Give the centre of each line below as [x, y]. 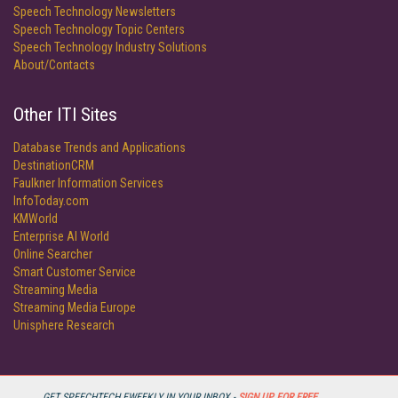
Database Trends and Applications [99, 147]
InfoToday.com [51, 201]
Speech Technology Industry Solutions [110, 47]
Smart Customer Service [75, 272]
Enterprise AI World [61, 236]
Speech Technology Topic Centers [99, 29]
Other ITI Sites [65, 115]
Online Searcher [53, 254]
